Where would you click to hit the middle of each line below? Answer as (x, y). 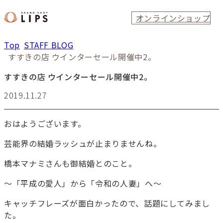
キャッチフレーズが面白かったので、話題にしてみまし (107, 203)
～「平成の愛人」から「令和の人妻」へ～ (83, 183)
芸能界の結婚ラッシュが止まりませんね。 (83, 144)
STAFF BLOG (49, 45)
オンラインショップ (173, 18)
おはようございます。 (45, 124)
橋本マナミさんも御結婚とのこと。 (70, 164)
